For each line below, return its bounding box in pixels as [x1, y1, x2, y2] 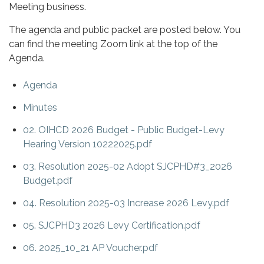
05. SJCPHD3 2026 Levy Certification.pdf [23, 219, 200, 231]
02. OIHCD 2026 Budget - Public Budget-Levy [23, 124, 225, 136]
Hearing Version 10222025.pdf [23, 138, 152, 150]
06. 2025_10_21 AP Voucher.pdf [23, 242, 158, 253]
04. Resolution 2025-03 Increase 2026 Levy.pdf [23, 197, 229, 209]
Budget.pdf [23, 174, 72, 186]
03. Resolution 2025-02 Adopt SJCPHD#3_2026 [23, 160, 232, 172]
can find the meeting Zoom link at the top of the [9, 38, 217, 49]
